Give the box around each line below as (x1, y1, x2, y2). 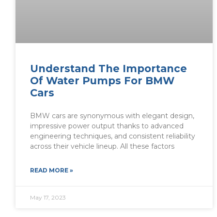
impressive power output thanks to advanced (30, 122, 184, 131)
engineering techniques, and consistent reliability (30, 132, 195, 141)
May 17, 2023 (30, 194, 66, 201)
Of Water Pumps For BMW (30, 75, 174, 87)
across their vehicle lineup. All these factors (30, 142, 174, 151)
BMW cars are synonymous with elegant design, (30, 111, 194, 121)
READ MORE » (30, 167, 73, 174)
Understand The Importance (30, 62, 187, 75)
